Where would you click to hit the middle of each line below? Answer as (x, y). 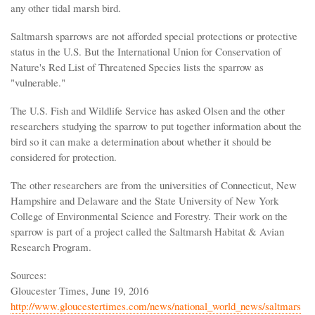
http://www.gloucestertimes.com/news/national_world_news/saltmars (156, 306)
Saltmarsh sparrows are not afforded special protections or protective (154, 36)
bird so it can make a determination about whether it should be (141, 141)
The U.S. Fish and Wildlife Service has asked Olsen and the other (148, 110)
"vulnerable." (38, 82)
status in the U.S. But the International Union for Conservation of (146, 51)
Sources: (28, 275)
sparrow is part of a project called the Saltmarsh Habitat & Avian (147, 231)
